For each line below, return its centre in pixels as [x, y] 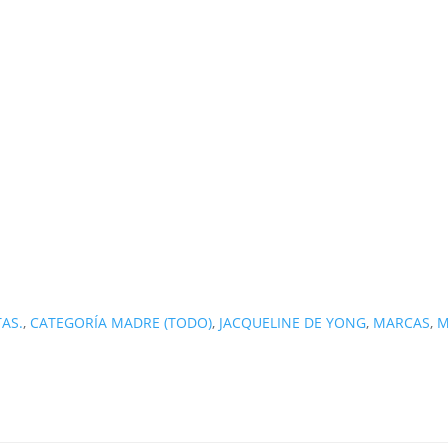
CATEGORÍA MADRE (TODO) [121, 322]
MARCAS [402, 322]
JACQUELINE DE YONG [293, 322]
